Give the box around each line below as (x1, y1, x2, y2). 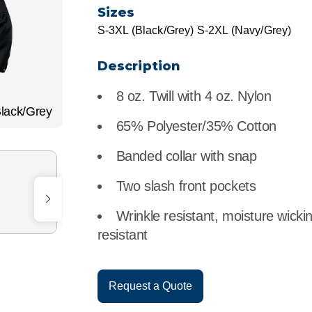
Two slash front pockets (116, 178, 256, 194)
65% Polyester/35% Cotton (116, 118, 276, 134)
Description (97, 58, 181, 74)
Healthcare (33, 37, 86, 49)
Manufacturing (33, 73, 101, 86)
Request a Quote (108, 280, 192, 292)
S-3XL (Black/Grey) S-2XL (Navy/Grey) (97, 24, 292, 36)
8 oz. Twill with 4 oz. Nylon (116, 88, 272, 104)
